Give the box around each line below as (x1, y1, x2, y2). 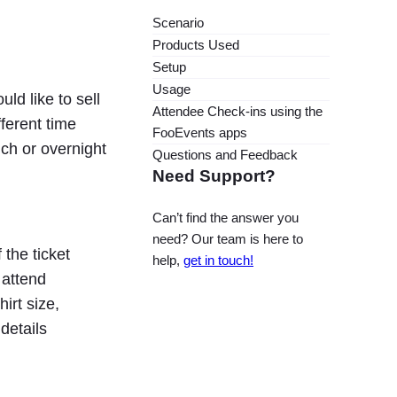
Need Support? (152, 166, 276, 186)
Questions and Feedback (152, 147, 298, 163)
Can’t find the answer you (152, 210, 299, 226)
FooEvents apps (152, 125, 247, 141)
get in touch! (183, 253, 253, 269)
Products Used (152, 37, 239, 53)
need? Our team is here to (152, 231, 303, 247)
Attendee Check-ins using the (152, 104, 323, 120)
